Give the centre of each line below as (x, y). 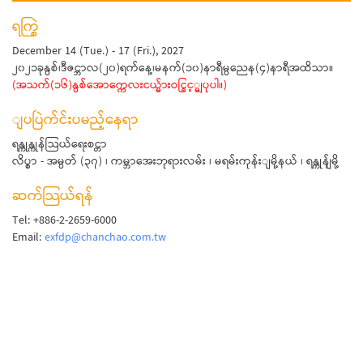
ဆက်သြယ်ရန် (53, 196)
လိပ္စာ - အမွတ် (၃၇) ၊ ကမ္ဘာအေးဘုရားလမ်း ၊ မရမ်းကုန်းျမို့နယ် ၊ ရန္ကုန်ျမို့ (175, 162)
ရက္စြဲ (26, 27)
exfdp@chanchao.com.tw (105, 238)
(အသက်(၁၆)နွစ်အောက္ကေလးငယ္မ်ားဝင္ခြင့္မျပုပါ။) (120, 85)
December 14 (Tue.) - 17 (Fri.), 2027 (98, 51)
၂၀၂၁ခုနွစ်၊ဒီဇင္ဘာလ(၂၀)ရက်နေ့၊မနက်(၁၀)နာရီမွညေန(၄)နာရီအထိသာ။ (173, 68)
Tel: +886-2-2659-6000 (64, 221)
